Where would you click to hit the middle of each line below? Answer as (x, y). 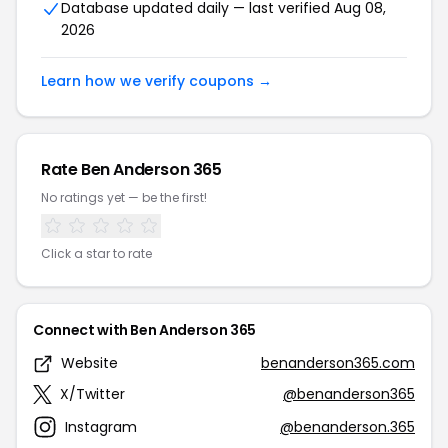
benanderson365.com (338, 363)
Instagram (101, 426)
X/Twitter (92, 394)
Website (89, 363)
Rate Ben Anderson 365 (131, 169)
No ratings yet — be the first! (124, 197)
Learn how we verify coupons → (156, 81)
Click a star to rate (96, 253)
